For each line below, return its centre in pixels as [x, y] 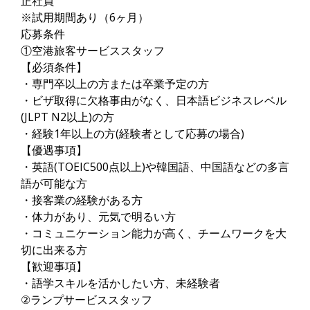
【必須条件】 [54, 67]
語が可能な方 [54, 183]
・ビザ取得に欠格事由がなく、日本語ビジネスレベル [154, 100]
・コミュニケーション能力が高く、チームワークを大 [154, 233]
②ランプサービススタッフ [86, 300]
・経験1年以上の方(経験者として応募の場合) [133, 134]
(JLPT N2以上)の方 [67, 117]
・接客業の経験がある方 [82, 200]
